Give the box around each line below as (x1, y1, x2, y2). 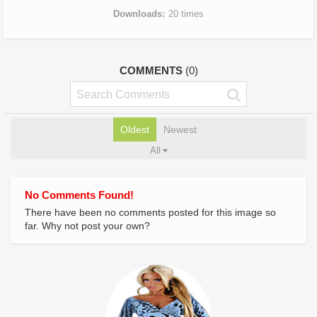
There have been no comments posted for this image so (25, 206, 276, 218)
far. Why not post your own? (25, 219, 150, 231)
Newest (163, 123, 197, 135)
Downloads (113, 8, 162, 19)
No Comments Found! (25, 188, 134, 201)
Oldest (120, 123, 149, 135)
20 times (168, 8, 204, 19)
